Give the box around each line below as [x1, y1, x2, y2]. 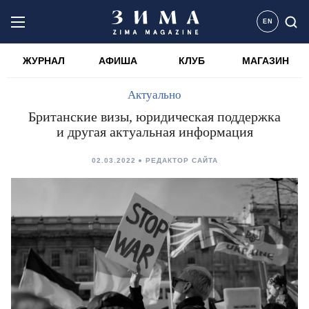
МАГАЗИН [241, 55, 289, 66]
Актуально [128, 88, 181, 101]
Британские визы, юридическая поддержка [28, 109, 281, 124]
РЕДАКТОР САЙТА [145, 157, 218, 164]
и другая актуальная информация [56, 124, 253, 139]
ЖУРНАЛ [23, 55, 65, 66]
